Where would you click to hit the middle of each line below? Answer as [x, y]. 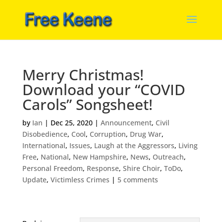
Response [103, 168]
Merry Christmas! [83, 75]
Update [34, 180]
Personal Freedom [52, 168]
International [44, 145]
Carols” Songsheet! [87, 104]
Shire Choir [141, 168]
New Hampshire [99, 157]
